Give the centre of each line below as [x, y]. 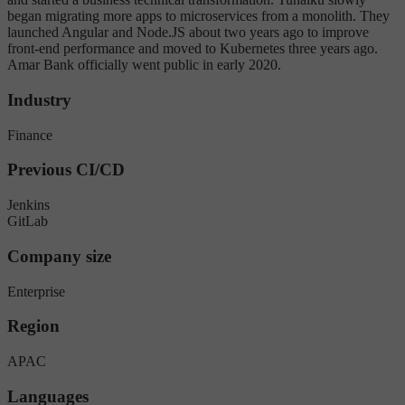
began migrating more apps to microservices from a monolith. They [198, 16]
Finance [30, 135]
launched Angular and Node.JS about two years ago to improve [188, 33]
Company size [59, 256]
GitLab [28, 221]
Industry [39, 99]
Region [33, 326]
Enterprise [36, 291]
